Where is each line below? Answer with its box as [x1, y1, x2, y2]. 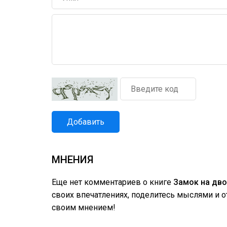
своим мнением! [52, 203, 116, 212]
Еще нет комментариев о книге [52, 177, 173, 187]
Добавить [67, 117, 104, 127]
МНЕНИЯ [52, 154, 93, 166]
